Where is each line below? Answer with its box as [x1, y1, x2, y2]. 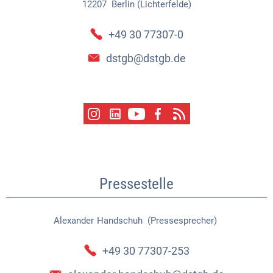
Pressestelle [99, 175, 174, 193]
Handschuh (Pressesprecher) [96, 215, 217, 227]
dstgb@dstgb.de [105, 51, 186, 65]
